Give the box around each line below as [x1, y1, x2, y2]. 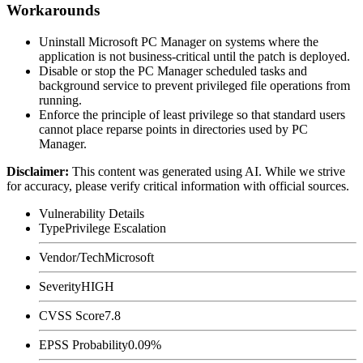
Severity [39, 279, 81, 293]
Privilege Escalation [65, 220, 166, 235]
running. [39, 92, 82, 107]
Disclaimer [6, 164, 65, 178]
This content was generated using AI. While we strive [72, 164, 345, 178]
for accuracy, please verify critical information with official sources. [6, 178, 349, 193]
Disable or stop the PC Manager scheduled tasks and [39, 63, 307, 78]
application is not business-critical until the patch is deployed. [39, 49, 350, 63]
